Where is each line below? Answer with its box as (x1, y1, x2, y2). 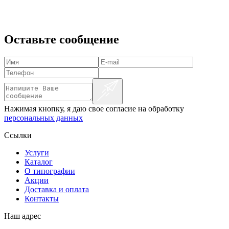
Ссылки (4, 130, 32, 140)
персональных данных (4, 113, 83, 122)
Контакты (25, 194, 59, 203)
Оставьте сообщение (4, 32, 119, 46)
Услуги (25, 148, 49, 157)
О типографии (25, 166, 75, 175)
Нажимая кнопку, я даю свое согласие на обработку (4, 104, 184, 113)
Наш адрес (4, 211, 41, 220)
